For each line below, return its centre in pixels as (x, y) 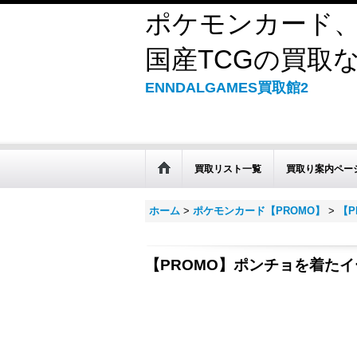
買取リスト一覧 (228, 169)
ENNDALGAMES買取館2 (227, 88)
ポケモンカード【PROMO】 (259, 211)
